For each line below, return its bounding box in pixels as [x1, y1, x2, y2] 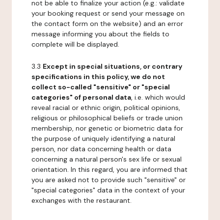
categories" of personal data [31, 93, 131, 102]
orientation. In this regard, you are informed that [31, 165, 188, 174]
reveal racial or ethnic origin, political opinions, [31, 103, 180, 112]
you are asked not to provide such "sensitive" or [31, 175, 186, 184]
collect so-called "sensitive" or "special [31, 82, 170, 91]
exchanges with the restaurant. [31, 196, 132, 205]
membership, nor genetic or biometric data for [31, 124, 183, 133]
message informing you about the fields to [31, 29, 169, 38]
